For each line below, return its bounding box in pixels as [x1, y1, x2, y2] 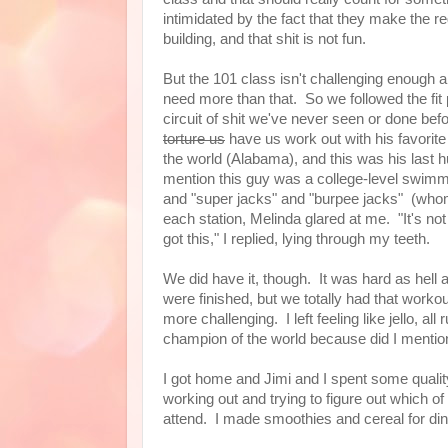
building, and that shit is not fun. [163, 31, 366, 47]
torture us [163, 131, 225, 147]
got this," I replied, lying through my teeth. [163, 231, 430, 247]
